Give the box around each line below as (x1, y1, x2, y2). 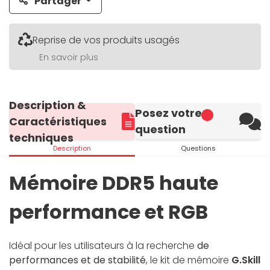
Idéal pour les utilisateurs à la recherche (9, 239, 197, 253)
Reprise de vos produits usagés (33, 33, 180, 48)
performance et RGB (9, 198, 208, 226)
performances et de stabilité (9, 253, 146, 268)
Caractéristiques (9, 113, 107, 129)
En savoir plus (39, 51, 98, 64)
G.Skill (231, 253, 260, 268)
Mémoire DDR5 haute (9, 169, 218, 197)
